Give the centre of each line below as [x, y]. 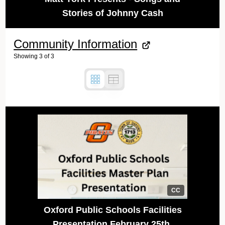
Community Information [76, 44]
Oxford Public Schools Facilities [113, 210]
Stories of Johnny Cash [113, 13]
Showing [26, 57]
